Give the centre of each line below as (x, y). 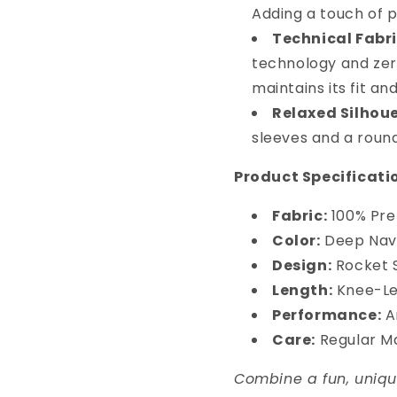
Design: (302, 265)
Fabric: (300, 216)
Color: (296, 241)
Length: (303, 290)
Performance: (327, 315)
